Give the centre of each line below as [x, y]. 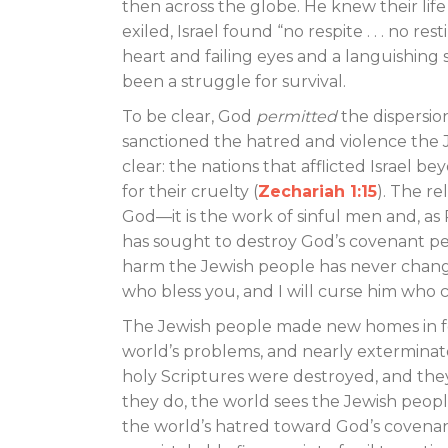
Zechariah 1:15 [317, 191]
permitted [296, 116]
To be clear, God [189, 116]
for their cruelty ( [190, 191]
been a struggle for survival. [238, 81]
